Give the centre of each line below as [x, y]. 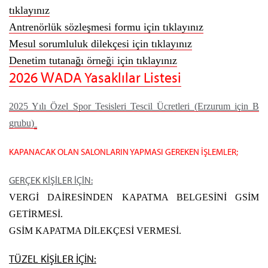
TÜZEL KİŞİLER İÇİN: [53, 258]
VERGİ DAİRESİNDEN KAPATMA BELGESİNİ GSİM [134, 197]
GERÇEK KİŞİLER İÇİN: [51, 180]
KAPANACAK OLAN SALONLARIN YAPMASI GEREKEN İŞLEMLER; [124, 151]
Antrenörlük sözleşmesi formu [75, 27]
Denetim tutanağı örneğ [60, 60]
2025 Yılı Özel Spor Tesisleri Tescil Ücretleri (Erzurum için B [134, 106]
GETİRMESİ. [36, 214]
